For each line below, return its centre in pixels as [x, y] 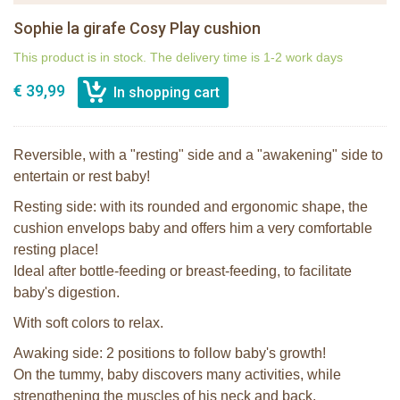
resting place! [56, 250]
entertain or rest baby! [82, 177]
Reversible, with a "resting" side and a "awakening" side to [198, 155]
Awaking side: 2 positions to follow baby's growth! [170, 354]
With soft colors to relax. [88, 323]
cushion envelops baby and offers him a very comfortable [193, 229]
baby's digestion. [67, 293]
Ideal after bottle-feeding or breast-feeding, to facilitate [183, 271]
